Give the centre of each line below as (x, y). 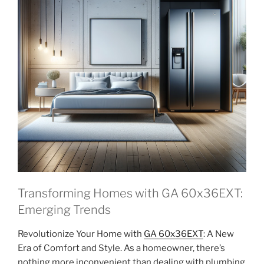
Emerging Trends (64, 209)
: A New (219, 234)
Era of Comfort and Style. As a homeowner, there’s (121, 248)
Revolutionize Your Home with (81, 234)
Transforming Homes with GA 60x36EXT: (130, 193)
